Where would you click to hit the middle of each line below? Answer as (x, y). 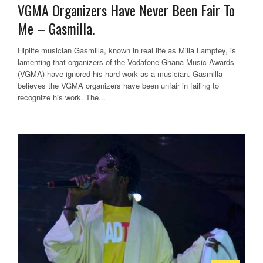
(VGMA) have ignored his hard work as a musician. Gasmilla (120, 74)
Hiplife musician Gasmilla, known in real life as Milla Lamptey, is (127, 50)
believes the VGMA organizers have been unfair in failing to (118, 86)
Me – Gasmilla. (56, 28)
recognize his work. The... (62, 97)
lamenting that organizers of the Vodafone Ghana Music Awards (126, 62)
